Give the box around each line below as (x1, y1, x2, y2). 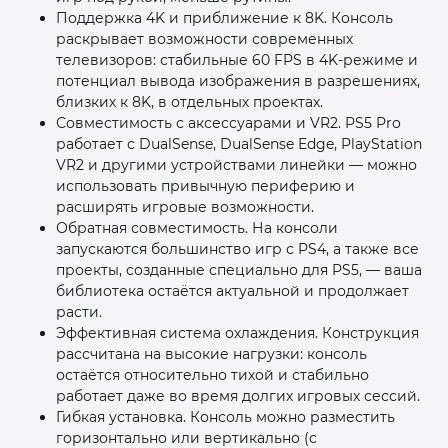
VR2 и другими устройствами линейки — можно (56, 155, 417, 174)
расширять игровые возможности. (56, 197, 314, 216)
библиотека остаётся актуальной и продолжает (56, 281, 409, 300)
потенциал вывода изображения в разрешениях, (56, 71, 420, 90)
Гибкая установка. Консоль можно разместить (56, 407, 395, 426)
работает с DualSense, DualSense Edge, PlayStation (56, 134, 422, 153)
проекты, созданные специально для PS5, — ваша (56, 260, 422, 279)
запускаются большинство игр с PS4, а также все (56, 239, 419, 258)
